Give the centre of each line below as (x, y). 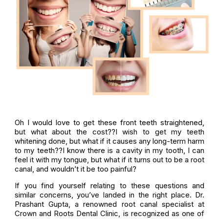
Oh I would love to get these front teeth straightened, (109, 123)
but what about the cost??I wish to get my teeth (109, 132)
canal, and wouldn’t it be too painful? (76, 169)
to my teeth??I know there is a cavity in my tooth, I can (109, 151)
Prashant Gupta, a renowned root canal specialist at (109, 204)
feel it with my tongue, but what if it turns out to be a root (109, 160)
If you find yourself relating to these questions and (109, 186)
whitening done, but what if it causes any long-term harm (109, 141)
